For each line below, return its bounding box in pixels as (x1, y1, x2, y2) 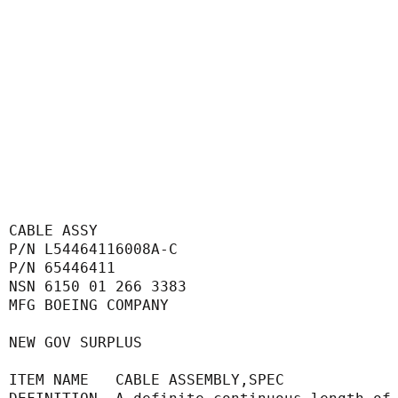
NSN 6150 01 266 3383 (9, 278, 187, 296)
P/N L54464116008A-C (9, 241, 178, 259)
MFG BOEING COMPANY (9, 297, 169, 314)
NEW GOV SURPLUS (9, 334, 142, 352)
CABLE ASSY (9, 222, 98, 240)
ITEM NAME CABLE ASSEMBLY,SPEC (9, 371, 284, 389)
